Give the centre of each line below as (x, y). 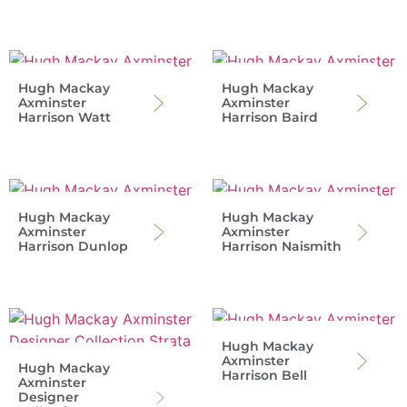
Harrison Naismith (282, 247)
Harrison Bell (264, 376)
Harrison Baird (270, 118)
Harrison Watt (65, 118)
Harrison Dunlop (73, 247)
